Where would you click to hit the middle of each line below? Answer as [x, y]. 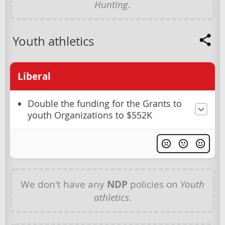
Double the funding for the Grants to [105, 103]
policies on [154, 184]
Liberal [34, 76]
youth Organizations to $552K [90, 115]
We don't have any [64, 184]
